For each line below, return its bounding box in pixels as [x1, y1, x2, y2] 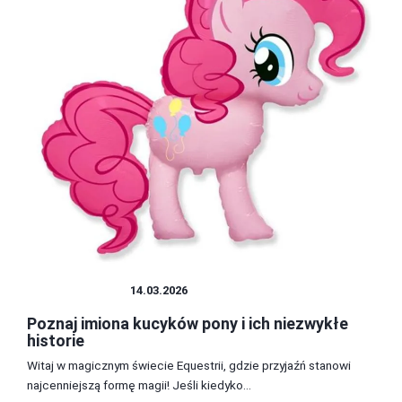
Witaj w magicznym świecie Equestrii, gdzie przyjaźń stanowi [27, 357, 351, 372]
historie [27, 330, 84, 350]
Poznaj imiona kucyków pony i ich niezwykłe [27, 313, 348, 333]
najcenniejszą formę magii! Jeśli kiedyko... [27, 377, 251, 392]
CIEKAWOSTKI [36, 283, 121, 297]
